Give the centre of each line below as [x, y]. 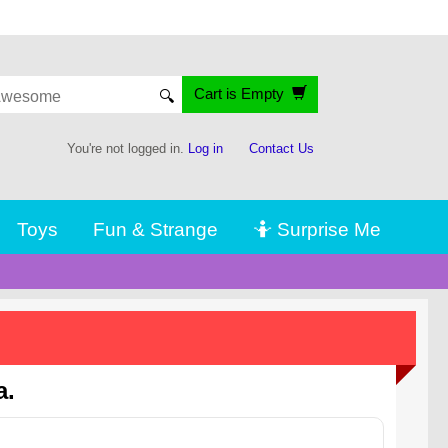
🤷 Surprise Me [316, 228]
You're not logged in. [128, 149]
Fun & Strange [156, 228]
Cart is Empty [242, 94]
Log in [206, 149]
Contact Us [281, 149]
